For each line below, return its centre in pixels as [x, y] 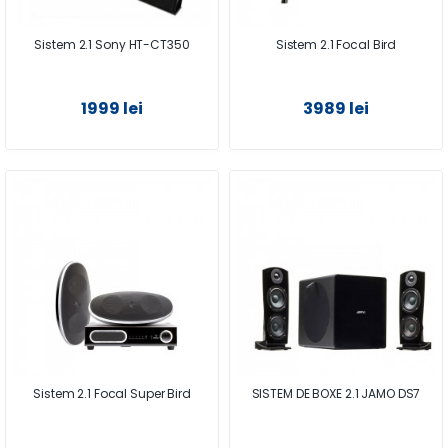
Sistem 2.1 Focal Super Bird [112, 393]
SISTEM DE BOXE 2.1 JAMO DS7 [336, 393]
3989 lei [336, 108]
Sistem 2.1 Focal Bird [336, 44]
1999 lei [112, 108]
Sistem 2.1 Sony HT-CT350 [112, 44]
